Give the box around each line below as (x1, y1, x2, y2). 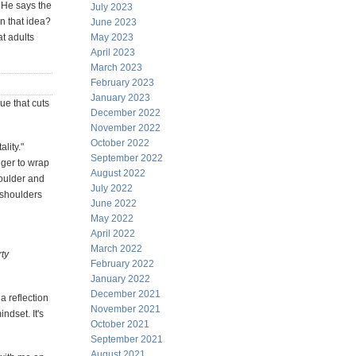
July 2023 (91, 2, 133, 13)
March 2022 (91, 243, 142, 254)
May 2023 (91, 32, 133, 43)
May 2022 (91, 213, 133, 224)
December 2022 (91, 107, 161, 118)
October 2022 (91, 137, 149, 149)
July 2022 (91, 183, 133, 194)
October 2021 (91, 319, 149, 330)
